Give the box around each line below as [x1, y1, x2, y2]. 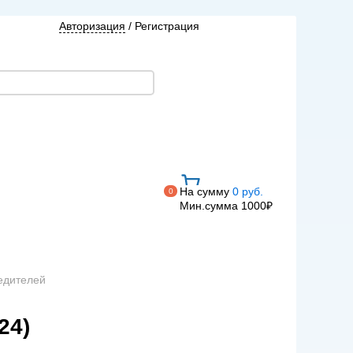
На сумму [180, 185, 229, 198]
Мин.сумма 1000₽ [180, 199, 273, 212]
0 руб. [229, 185, 263, 198]
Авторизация [59, 20, 125, 32]
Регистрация [135, 20, 199, 32]
